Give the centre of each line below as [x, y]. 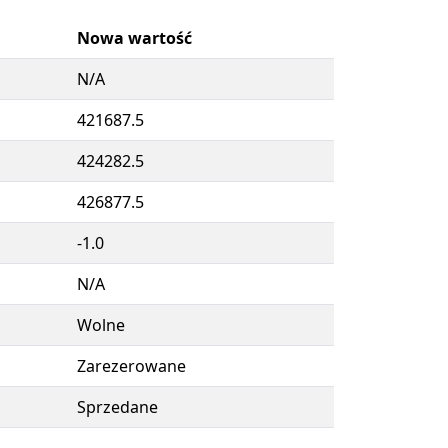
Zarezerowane [131, 366]
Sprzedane [117, 407]
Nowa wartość [134, 38]
